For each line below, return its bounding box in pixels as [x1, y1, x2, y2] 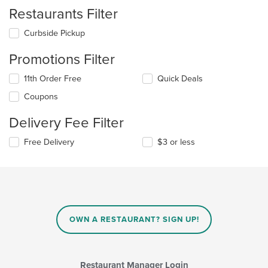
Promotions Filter [9, 51, 115, 69]
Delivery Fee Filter [9, 114, 124, 132]
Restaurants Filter [9, 5, 118, 23]
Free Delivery [24, 137, 74, 148]
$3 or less [157, 137, 196, 148]
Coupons [24, 92, 58, 102]
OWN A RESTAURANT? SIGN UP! [69, 215, 199, 225]
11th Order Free [24, 74, 81, 84]
